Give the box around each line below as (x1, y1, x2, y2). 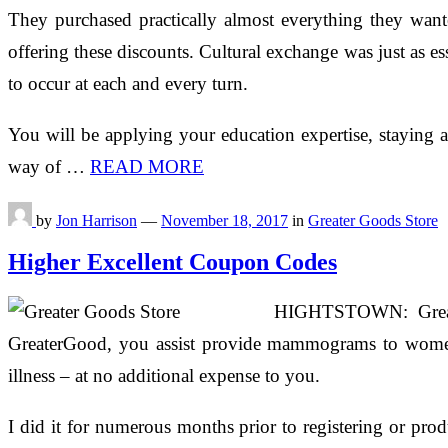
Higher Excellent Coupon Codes (8, 249, 337, 276)
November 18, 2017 (161, 211, 288, 229)
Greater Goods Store (308, 211, 438, 229)
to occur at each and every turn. (8, 72, 248, 94)
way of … (8, 155, 90, 177)
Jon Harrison (56, 211, 137, 229)
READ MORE (90, 155, 204, 177)
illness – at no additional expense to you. (8, 365, 320, 387)
